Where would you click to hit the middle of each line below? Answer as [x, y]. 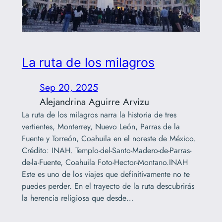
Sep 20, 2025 [69, 87]
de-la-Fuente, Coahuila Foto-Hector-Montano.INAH [105, 162]
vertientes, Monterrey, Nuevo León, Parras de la [101, 126]
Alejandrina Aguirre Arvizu [94, 101]
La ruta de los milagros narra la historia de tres [99, 114]
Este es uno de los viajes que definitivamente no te [106, 174]
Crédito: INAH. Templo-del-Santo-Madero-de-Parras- [106, 150]
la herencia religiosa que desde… [77, 198]
